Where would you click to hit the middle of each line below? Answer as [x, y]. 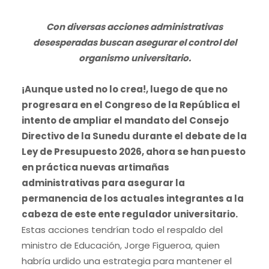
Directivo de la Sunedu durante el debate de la [134, 136]
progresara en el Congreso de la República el [131, 104]
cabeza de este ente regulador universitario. [129, 214]
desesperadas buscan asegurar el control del [134, 42]
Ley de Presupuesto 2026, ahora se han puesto [133, 151]
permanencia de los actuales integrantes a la [132, 198]
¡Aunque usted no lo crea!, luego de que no [124, 89]
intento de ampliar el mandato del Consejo [125, 120]
